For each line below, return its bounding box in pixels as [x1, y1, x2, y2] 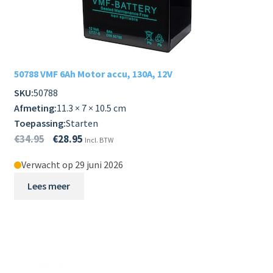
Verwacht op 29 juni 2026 [21, 158, 123, 171]
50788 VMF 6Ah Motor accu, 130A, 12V [13, 68, 172, 80]
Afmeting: [13, 102, 57, 115]
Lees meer [27, 180, 71, 192]
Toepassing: [13, 117, 66, 130]
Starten [65, 117, 98, 130]
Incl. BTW [84, 135, 113, 145]
